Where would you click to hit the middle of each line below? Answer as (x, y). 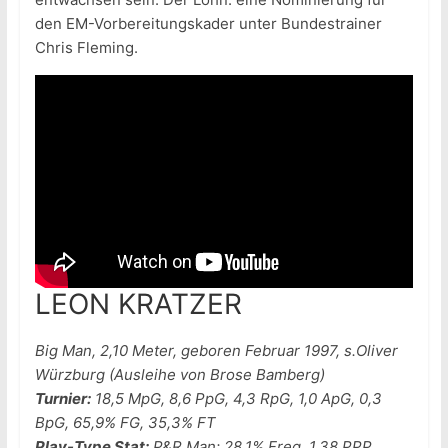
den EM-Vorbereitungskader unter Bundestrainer (208, 24)
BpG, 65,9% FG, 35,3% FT (125, 423)
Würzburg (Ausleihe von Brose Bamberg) (179, 375)
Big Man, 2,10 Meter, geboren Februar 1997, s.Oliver (216, 351)
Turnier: (62, 399)
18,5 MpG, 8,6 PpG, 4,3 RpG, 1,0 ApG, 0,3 (236, 399)
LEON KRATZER (138, 304)
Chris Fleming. (86, 48)
